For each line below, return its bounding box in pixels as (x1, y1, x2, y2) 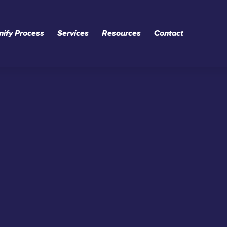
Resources (102, 29, 141, 37)
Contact (154, 29, 184, 37)
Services (57, 29, 89, 37)
